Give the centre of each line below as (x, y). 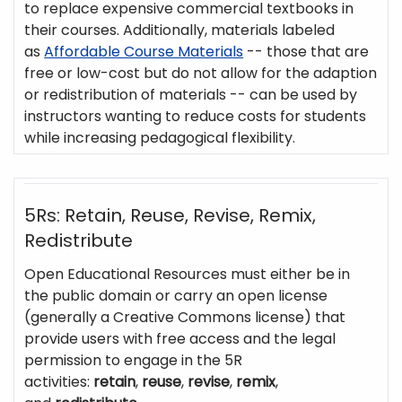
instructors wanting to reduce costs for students (196, 117)
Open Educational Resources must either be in (188, 274)
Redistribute (79, 240)
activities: (59, 381)
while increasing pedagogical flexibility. (162, 138)
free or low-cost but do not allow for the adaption (201, 74)
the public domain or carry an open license (176, 295)
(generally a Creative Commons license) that (185, 317)
